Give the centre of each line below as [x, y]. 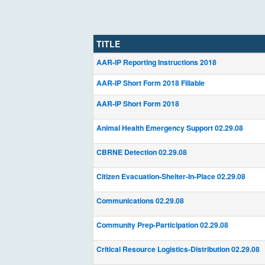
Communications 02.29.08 [140, 201]
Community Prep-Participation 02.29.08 [162, 225]
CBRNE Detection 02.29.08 [142, 152]
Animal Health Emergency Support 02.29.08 [170, 128]
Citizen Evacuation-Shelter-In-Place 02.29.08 [171, 176]
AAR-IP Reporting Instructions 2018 [156, 62]
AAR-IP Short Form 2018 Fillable [151, 83]
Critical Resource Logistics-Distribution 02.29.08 [178, 249]
